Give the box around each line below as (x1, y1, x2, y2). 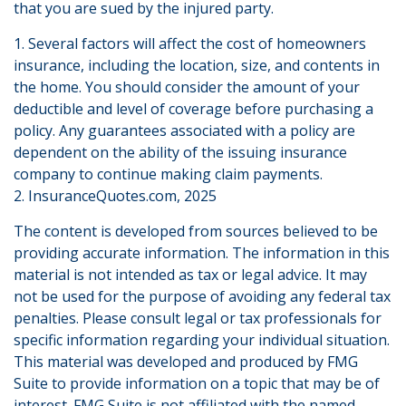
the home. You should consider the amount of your (14, 77, 360, 97)
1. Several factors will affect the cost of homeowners (14, 34, 366, 53)
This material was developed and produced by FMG (14, 352, 358, 372)
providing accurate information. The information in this (14, 243, 390, 263)
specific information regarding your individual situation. (14, 330, 390, 350)
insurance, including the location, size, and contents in (14, 55, 380, 75)
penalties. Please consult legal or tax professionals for (14, 308, 382, 328)
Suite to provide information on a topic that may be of (14, 373, 380, 393)
